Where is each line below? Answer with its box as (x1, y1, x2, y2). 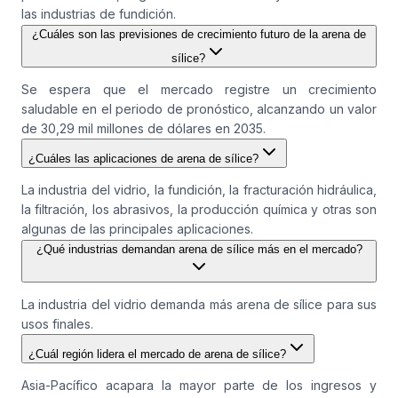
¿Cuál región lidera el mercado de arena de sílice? (28, 347, 286, 362)
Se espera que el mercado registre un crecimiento (21, 82, 377, 98)
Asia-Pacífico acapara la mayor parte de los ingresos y (21, 378, 377, 394)
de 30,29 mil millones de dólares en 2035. (21, 121, 266, 137)
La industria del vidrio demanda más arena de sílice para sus (21, 297, 377, 313)
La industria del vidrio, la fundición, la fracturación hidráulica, (21, 182, 377, 198)
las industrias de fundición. (21, 6, 176, 22)
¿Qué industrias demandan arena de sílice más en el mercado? (36, 243, 362, 257)
